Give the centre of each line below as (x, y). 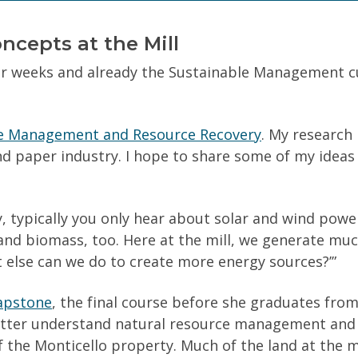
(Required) (267, 25)
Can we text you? (179, 27)
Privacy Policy (157, 155)
